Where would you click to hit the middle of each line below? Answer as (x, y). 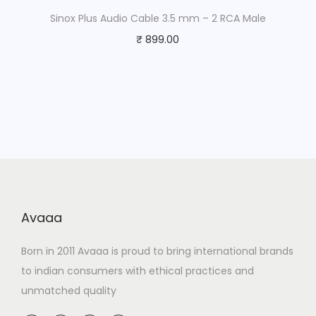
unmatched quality (69, 291)
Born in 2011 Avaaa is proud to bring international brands (157, 251)
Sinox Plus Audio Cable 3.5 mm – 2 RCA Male (158, 19)
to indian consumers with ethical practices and (138, 271)
